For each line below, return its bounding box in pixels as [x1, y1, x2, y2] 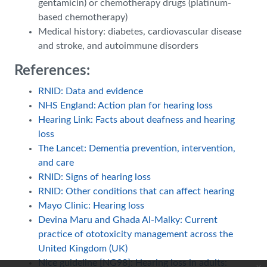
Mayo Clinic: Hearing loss [38, 201, 144, 210]
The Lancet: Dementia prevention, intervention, [38, 144, 235, 153]
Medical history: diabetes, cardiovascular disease [38, 27, 241, 36]
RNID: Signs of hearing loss [38, 172, 151, 182]
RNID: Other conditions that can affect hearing [38, 187, 234, 196]
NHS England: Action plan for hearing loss [38, 101, 213, 110]
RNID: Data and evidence [38, 86, 143, 96]
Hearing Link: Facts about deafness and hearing [38, 115, 235, 125]
